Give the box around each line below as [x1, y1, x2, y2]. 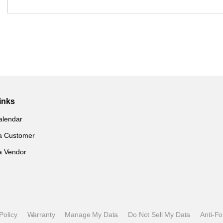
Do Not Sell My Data [128, 211, 191, 219]
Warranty [27, 211, 55, 219]
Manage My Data [65, 211, 118, 219]
